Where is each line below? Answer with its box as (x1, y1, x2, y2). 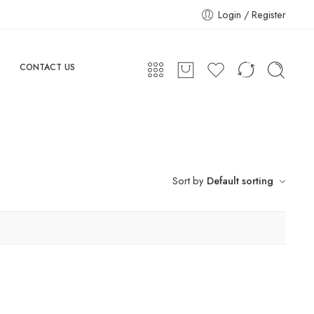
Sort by (172, 173, 203, 189)
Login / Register (218, 7, 286, 22)
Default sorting (207, 173, 273, 189)
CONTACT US (19, 61, 75, 74)
